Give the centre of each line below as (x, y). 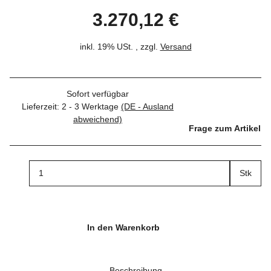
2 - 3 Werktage (91, 106)
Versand (176, 46)
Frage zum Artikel (225, 128)
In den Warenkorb (125, 228)
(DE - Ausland (147, 106)
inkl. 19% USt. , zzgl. (120, 46)
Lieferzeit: (42, 106)
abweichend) (98, 119)
